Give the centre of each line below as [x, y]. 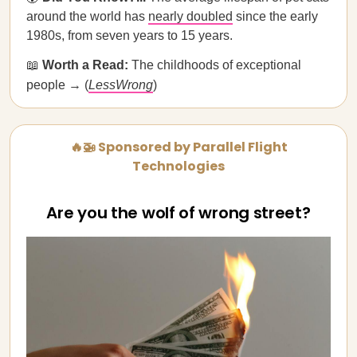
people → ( [57, 85]
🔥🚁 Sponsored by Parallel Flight [178, 147]
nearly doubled [190, 16]
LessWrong [121, 85]
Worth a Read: [85, 65]
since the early [275, 16]
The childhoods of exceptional [216, 65]
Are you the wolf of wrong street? [178, 213]
